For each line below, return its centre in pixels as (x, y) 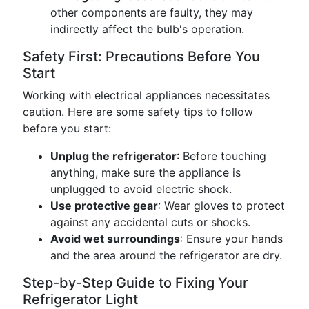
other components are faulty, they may (152, 12)
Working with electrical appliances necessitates (146, 95)
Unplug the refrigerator (113, 156)
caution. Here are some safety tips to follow (138, 112)
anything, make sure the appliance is (146, 172)
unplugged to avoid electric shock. (141, 189)
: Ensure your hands (231, 239)
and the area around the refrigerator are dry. (166, 255)
